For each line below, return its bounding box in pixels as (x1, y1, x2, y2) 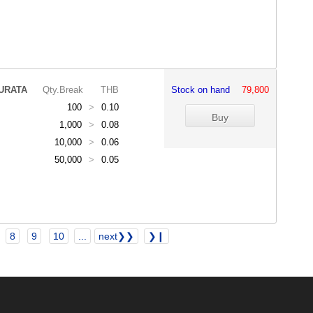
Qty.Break (43, 85, 83, 95)
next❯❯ (99, 231, 134, 242)
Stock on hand (171, 85, 241, 95)
